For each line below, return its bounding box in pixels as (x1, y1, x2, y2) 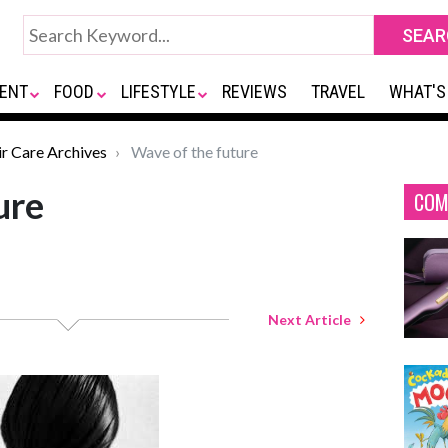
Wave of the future (128, 142, 258, 161)
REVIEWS (222, 81, 288, 102)
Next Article (268, 311, 360, 328)
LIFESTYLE (120, 81, 196, 102)
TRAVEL (311, 81, 366, 102)
